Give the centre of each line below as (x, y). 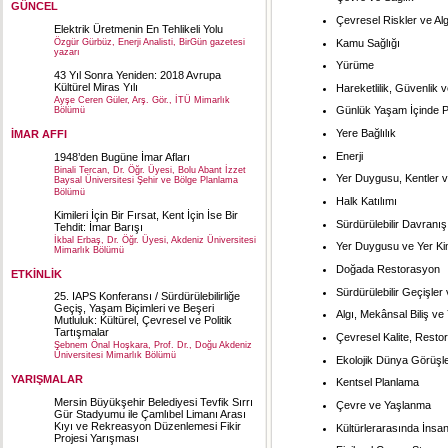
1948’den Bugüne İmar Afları (122, 156)
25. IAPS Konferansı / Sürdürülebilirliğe (147, 296)
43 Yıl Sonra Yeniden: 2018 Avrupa (137, 75)
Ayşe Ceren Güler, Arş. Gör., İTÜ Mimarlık (142, 100)
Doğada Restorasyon (388, 269)
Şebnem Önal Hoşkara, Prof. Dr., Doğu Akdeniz (153, 345)
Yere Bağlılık (366, 133)
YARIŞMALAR (47, 379)
